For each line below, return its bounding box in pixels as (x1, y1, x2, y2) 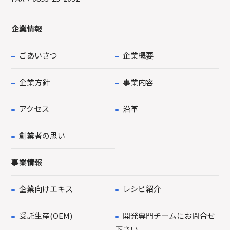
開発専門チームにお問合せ (122, 210, 215, 221)
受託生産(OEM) (18, 210, 72, 221)
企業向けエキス (18, 183, 73, 195)
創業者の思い (18, 130, 65, 141)
